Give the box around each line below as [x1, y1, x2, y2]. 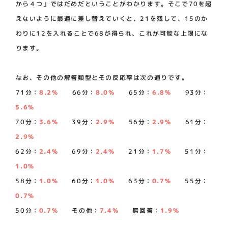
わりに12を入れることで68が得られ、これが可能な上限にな [15, 28, 208, 38]
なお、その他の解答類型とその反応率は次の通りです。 [15, 73, 189, 82]
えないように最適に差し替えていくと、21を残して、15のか [15, 14, 208, 23]
